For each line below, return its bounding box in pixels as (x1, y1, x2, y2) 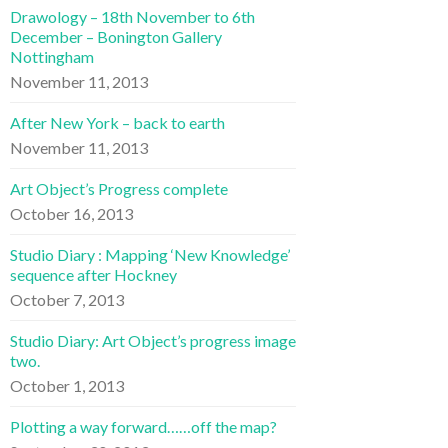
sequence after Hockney (10, 264, 177, 284)
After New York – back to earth (10, 112, 225, 132)
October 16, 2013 (10, 203, 133, 223)
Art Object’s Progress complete (10, 178, 228, 198)
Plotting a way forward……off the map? (10, 416, 277, 436)
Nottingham (10, 46, 94, 66)
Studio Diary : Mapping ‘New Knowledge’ (10, 244, 290, 264)
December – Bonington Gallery (10, 26, 222, 46)
